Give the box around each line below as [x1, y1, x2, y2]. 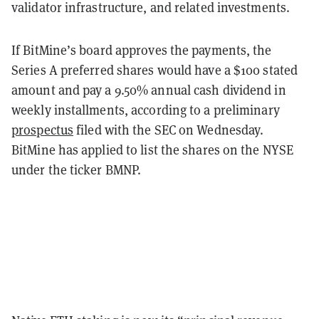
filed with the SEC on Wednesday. [73, 122, 264, 139]
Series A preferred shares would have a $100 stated [11, 62, 298, 79]
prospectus [11, 122, 73, 139]
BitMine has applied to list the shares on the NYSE [11, 142, 294, 159]
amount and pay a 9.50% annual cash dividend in [11, 82, 286, 99]
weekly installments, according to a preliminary [11, 102, 280, 119]
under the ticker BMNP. [11, 162, 142, 179]
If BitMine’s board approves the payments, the [11, 42, 272, 59]
